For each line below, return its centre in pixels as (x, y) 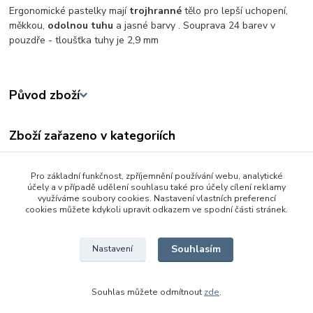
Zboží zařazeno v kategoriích (93, 136)
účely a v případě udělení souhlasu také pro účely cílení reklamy (156, 187)
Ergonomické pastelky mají (70, 11)
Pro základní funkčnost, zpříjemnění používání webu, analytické (156, 176)
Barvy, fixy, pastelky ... (73, 227)
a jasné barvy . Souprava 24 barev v (195, 26)
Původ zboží (45, 95)
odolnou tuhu (81, 26)
